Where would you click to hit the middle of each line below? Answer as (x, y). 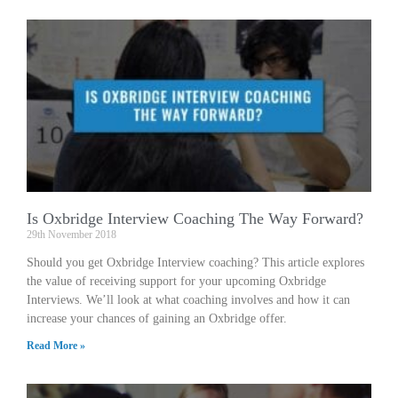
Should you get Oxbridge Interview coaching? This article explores (195, 262)
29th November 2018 (72, 234)
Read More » (56, 345)
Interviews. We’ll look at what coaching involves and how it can (188, 299)
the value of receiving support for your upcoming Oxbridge (176, 281)
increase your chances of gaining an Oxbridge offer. (157, 318)
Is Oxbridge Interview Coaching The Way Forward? (195, 218)
